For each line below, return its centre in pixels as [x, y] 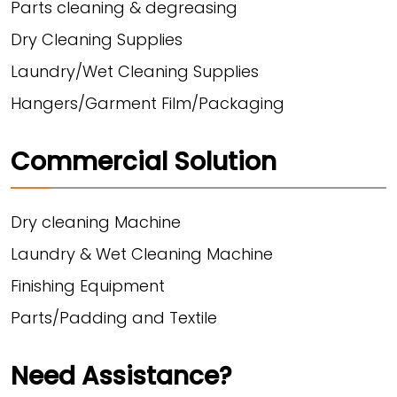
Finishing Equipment [88, 285]
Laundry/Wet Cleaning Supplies [135, 71]
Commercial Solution [144, 161]
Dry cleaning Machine [96, 222]
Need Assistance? [121, 376]
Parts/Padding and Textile [114, 317]
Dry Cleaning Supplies [97, 39]
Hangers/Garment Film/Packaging [148, 103]
